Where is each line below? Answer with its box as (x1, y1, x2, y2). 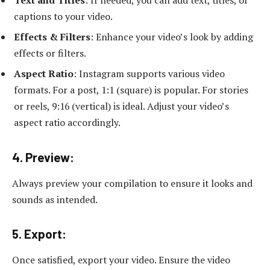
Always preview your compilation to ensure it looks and (12, 176, 253, 190)
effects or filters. (14, 46, 86, 60)
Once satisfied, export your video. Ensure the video (12, 253, 230, 266)
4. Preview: (12, 149, 74, 165)
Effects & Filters (14, 30, 90, 43)
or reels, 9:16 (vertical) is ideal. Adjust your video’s (14, 99, 229, 113)
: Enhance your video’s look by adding (90, 30, 253, 43)
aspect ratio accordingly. (14, 115, 121, 129)
